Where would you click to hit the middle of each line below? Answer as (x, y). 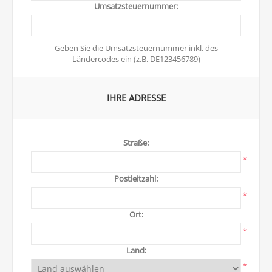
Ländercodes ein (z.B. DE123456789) (136, 59)
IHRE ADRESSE (136, 98)
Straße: (136, 143)
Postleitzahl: (136, 178)
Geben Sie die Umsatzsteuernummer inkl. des (136, 48)
